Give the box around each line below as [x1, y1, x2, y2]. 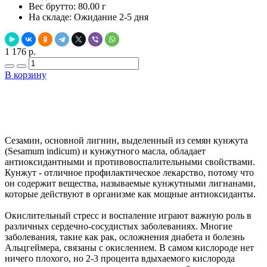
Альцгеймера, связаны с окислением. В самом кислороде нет [5, 242, 254, 253]
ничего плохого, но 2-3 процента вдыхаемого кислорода [5, 253, 235, 263]
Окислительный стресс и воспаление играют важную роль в [5, 210, 252, 221]
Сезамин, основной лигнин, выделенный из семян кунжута [5, 135, 248, 145]
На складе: [29, 11, 72, 22]
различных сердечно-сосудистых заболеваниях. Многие [5, 221, 232, 231]
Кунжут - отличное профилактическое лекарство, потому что [5, 167, 254, 178]
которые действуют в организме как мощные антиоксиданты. [5, 188, 256, 199]
